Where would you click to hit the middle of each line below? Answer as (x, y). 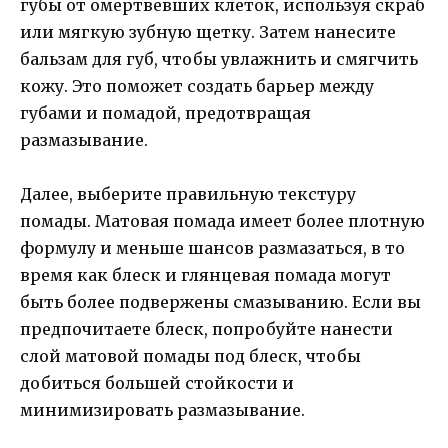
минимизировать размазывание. (162, 410)
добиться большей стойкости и (157, 383)
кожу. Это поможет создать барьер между (197, 86)
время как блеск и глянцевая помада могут (205, 275)
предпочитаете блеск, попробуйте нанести (206, 329)
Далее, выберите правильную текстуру (188, 194)
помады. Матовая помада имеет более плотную (222, 221)
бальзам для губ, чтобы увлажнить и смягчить (219, 59)
